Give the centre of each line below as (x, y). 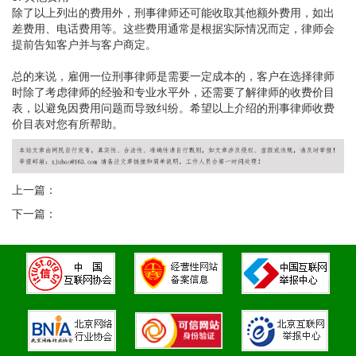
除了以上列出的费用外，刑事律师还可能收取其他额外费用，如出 (173, 12)
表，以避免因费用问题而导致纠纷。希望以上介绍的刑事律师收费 (173, 107)
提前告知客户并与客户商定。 (84, 44)
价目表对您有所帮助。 (68, 123)
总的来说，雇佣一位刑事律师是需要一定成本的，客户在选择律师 (173, 75)
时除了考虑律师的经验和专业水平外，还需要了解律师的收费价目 (173, 91)
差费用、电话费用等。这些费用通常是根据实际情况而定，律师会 (173, 28)
